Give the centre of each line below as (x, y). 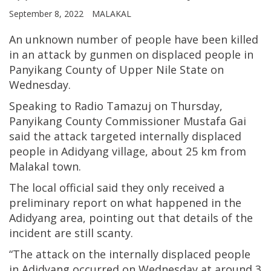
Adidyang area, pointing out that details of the (131, 218)
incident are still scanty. (71, 233)
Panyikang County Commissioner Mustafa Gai (128, 121)
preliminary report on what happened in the (125, 203)
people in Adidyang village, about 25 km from (128, 152)
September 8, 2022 (47, 14)
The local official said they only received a (117, 188)
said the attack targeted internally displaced (125, 136)
